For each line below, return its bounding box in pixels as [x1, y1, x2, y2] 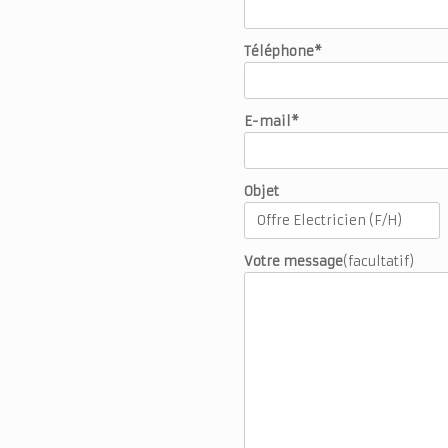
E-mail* [244, 113, 299, 130]
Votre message [244, 253, 343, 270]
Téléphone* [244, 43, 322, 60]
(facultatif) [343, 253, 414, 270]
